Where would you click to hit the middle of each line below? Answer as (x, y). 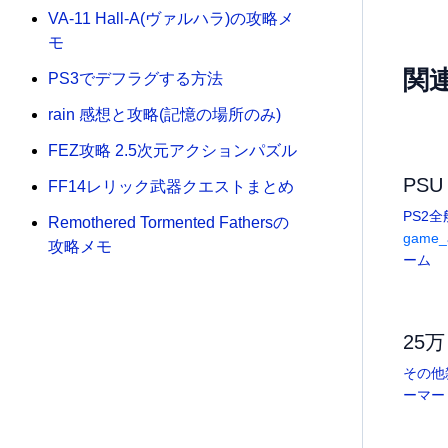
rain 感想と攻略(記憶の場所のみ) (164, 115)
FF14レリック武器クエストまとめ (171, 187)
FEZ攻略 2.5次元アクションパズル (172, 151)
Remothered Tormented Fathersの (168, 223)
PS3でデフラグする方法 (135, 79)
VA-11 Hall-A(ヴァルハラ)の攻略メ (171, 19)
